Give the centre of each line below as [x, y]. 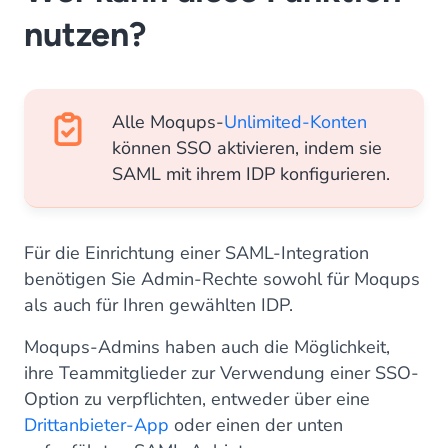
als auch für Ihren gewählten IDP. [158, 305]
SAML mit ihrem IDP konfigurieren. [251, 174]
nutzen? [85, 34]
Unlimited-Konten [295, 122]
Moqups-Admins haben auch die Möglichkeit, [207, 347]
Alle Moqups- [168, 122]
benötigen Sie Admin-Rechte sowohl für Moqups [222, 279]
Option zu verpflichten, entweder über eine [197, 399]
